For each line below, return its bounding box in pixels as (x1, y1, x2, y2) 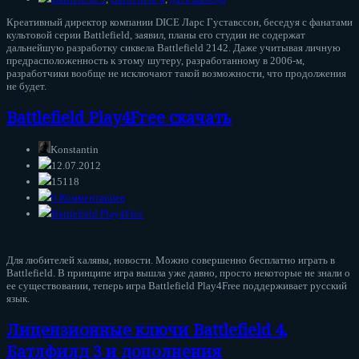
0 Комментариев (51, 192, 125, 204)
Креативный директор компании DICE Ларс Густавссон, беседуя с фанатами (6, 16, 353, 29)
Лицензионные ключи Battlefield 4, (6, 318, 288, 341)
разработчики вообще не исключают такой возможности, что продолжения (6, 67, 346, 80)
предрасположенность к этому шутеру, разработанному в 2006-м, (6, 54, 305, 67)
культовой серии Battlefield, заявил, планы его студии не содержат (6, 29, 305, 42)
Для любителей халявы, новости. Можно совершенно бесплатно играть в (6, 254, 335, 267)
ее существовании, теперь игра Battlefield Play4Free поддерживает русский (6, 280, 347, 292)
